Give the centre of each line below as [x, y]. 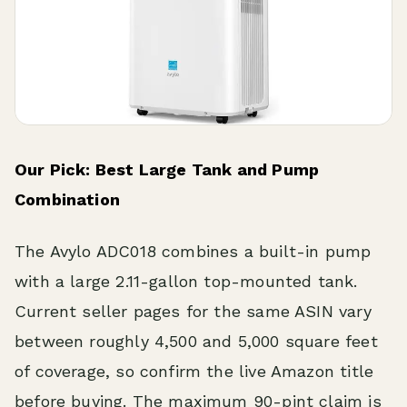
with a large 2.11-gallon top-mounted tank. [186, 282]
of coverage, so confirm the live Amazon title [194, 372]
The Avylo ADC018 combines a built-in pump [193, 252]
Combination [67, 200]
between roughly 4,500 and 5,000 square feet [196, 342]
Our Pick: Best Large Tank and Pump [167, 170]
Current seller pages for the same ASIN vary [193, 312]
